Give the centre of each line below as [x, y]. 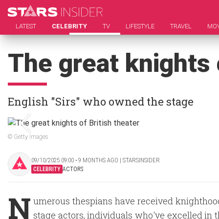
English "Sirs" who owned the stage [101, 101]
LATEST [26, 26]
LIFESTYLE [140, 26]
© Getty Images [28, 137]
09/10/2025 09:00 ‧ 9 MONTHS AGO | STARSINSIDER [96, 160]
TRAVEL [181, 26]
